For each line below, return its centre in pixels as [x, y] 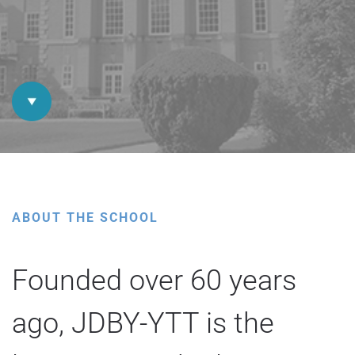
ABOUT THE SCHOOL [85, 218]
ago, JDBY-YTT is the [143, 323]
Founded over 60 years [154, 281]
